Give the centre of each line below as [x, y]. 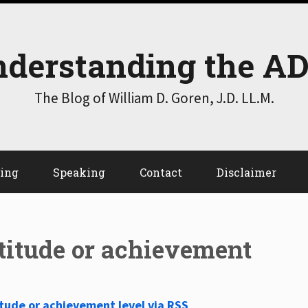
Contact [161, 173]
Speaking [79, 173]
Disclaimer [246, 173]
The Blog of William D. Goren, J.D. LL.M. [154, 98]
